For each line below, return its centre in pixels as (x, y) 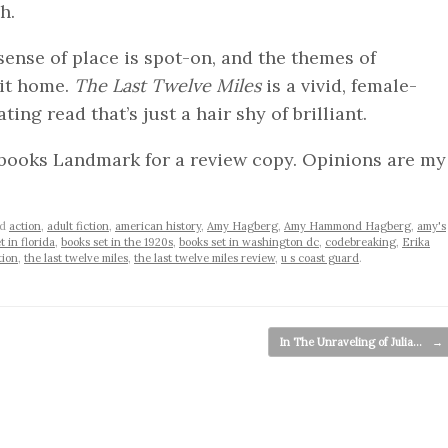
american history (158, 226)
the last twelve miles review (204, 258)
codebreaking (360, 242)
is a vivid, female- (339, 85)
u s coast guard (320, 258)
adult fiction (78, 226)
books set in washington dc (249, 242)
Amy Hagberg (242, 226)
